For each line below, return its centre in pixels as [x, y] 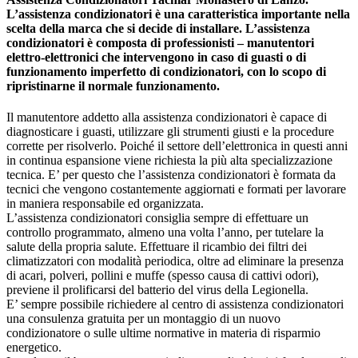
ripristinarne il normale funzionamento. [113, 86]
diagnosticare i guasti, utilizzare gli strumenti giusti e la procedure [170, 131]
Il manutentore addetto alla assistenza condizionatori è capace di [167, 117]
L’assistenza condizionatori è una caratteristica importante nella [178, 14]
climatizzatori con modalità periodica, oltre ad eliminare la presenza [175, 261]
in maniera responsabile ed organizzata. [105, 203]
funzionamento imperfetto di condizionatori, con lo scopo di [166, 71]
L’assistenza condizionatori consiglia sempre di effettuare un [157, 217]
